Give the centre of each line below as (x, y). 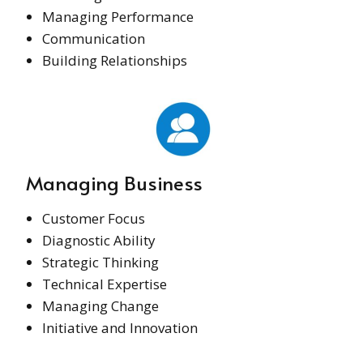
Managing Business (114, 182)
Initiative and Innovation (120, 327)
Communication (94, 38)
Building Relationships (115, 60)
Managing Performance (118, 16)
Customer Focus (94, 218)
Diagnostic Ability (99, 240)
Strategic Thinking (100, 262)
